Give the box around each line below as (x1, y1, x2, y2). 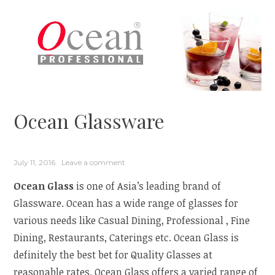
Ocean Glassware (14, 107, 165, 134)
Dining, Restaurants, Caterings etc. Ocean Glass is (14, 231, 239, 245)
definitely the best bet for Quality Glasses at (14, 248, 213, 262)
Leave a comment (61, 158, 126, 168)
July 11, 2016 (14, 158, 56, 168)
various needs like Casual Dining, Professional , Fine (14, 214, 250, 228)
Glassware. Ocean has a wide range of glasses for (14, 196, 239, 211)
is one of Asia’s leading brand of (76, 179, 222, 193)
